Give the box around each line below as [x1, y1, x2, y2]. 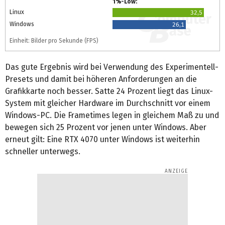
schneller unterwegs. [5, 146, 80, 156]
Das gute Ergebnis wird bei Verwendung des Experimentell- [5, 62, 218, 72]
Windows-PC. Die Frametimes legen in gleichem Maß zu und [5, 110, 219, 120]
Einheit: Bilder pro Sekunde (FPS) [10, 37, 98, 44]
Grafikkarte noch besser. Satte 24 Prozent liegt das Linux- [5, 86, 213, 96]
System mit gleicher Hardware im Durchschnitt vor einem [5, 98, 210, 108]
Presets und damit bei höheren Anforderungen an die [5, 74, 197, 84]
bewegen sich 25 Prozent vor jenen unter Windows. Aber [5, 122, 206, 132]
